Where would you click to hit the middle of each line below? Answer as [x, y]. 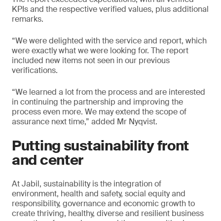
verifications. [35, 70]
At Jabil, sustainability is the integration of [87, 184]
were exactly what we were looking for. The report [100, 51]
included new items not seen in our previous [91, 60]
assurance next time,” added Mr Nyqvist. [85, 122]
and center [48, 160]
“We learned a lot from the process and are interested [109, 92]
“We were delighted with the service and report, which [109, 41]
